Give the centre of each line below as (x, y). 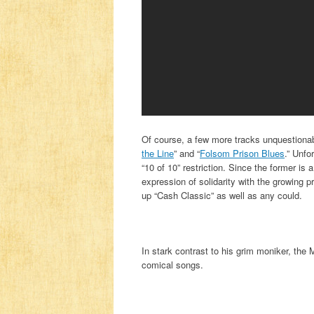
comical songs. (172, 265)
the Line (158, 153)
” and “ (187, 153)
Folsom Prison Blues (242, 153)
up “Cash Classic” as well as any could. (222, 196)
